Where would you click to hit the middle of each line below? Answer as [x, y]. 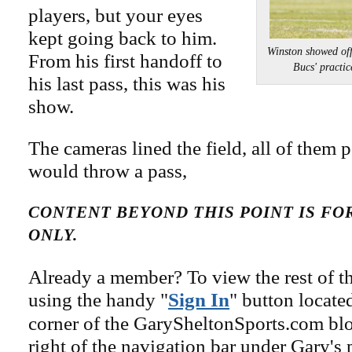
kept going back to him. [123, 38]
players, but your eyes [115, 15]
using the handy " [98, 299]
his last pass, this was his [127, 83]
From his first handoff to [125, 60]
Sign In [199, 299]
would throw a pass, [108, 170]
